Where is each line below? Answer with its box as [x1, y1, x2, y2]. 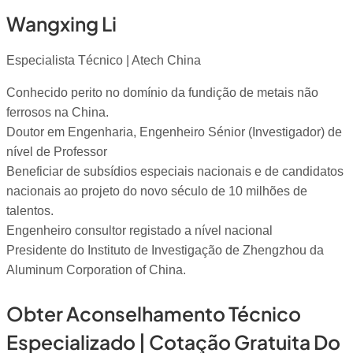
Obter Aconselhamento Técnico [6, 301, 301, 326]
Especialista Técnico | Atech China [6, 54, 201, 68]
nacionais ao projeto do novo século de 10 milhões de [6, 184, 307, 199]
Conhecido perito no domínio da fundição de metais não [6, 86, 318, 100]
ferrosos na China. [6, 106, 109, 120]
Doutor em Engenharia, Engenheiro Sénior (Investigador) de [6, 125, 342, 139]
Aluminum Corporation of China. [6, 263, 186, 277]
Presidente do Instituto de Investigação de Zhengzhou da [6, 243, 324, 258]
